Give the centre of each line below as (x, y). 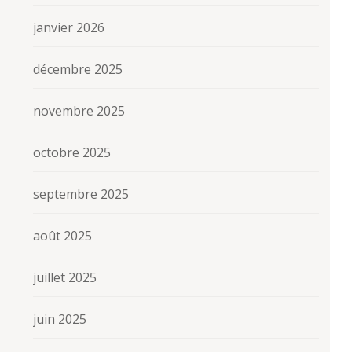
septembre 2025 (81, 194)
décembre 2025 (78, 70)
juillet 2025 (65, 278)
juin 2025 (60, 319)
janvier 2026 (69, 28)
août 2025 (62, 236)
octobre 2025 (72, 153)
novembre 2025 (79, 111)
